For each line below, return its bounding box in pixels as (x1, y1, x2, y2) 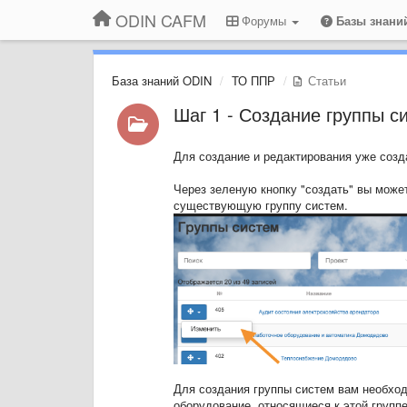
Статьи (304, 72, 346, 89)
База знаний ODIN (112, 72, 212, 89)
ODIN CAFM (115, 8, 206, 32)
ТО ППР (232, 72, 275, 89)
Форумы (238, 12, 290, 29)
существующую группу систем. (173, 196, 348, 213)
